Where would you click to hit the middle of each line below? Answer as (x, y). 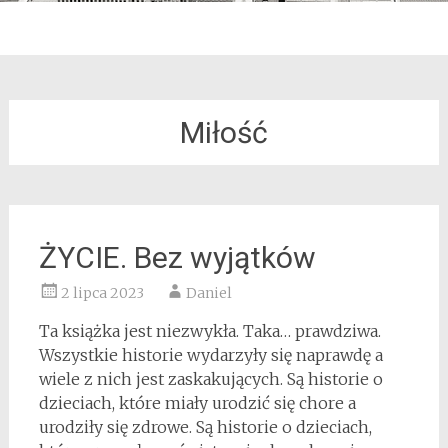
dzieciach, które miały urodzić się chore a (197, 403)
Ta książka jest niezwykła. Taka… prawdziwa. (209, 331)
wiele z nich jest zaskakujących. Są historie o (210, 379)
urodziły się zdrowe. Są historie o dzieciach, (205, 427)
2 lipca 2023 (102, 293)
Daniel (208, 293)
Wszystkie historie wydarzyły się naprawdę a (210, 355)
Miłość (223, 132)
